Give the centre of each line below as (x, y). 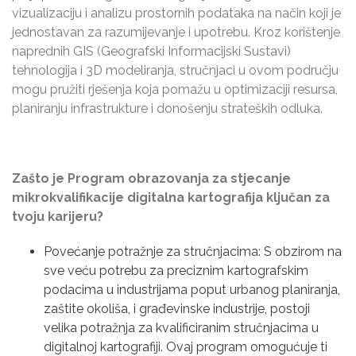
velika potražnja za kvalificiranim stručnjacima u (181, 328)
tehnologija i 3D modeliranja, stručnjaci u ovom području (175, 70)
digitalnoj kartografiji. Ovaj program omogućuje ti (186, 347)
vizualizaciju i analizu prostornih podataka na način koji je (176, 13)
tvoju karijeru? (58, 217)
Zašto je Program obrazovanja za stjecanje (151, 178)
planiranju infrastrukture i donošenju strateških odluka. (167, 108)
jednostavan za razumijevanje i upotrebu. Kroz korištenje (176, 32)
